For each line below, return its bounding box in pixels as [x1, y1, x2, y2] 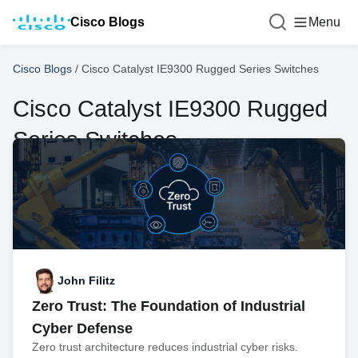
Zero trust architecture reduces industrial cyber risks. [32, 340, 298, 353]
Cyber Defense [32, 320, 133, 336]
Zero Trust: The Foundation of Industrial [32, 297, 305, 314]
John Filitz [58, 274, 115, 288]
